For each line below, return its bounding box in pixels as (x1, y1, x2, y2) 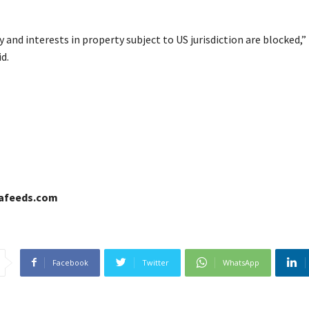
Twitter (141, 257, 169, 268)
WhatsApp (222, 257, 259, 268)
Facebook (52, 257, 88, 268)
